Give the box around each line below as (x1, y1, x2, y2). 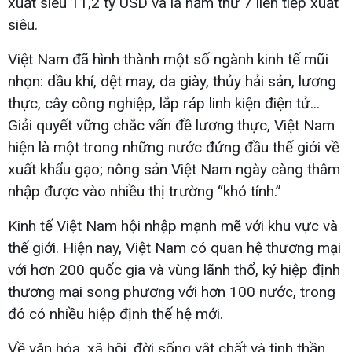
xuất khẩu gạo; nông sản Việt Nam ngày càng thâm (8, 160, 340, 179)
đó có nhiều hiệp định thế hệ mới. (8, 305, 223, 324)
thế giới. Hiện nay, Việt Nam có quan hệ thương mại (8, 239, 341, 258)
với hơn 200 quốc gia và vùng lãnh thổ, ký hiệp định (8, 261, 340, 280)
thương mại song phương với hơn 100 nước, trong (8, 283, 335, 302)
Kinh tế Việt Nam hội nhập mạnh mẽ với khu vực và (8, 217, 338, 236)
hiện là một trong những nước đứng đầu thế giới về (8, 138, 339, 157)
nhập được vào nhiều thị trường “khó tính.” (8, 182, 281, 201)
